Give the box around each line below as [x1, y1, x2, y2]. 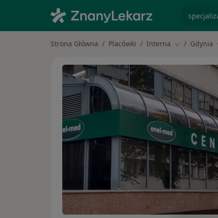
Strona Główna [51, 39, 98, 48]
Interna [146, 39, 171, 48]
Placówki [109, 39, 136, 48]
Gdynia [190, 39, 213, 48]
